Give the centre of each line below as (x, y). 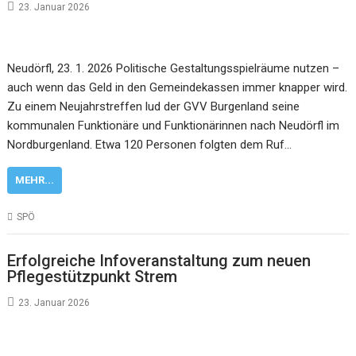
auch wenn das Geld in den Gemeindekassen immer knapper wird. (178, 87)
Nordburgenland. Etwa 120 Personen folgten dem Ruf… (150, 145)
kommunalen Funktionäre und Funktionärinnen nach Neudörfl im (174, 126)
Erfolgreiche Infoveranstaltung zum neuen (159, 260)
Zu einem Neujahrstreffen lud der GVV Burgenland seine (154, 106)
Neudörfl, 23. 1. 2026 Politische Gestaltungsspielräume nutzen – (174, 68)
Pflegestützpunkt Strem (93, 276)
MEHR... (35, 180)
